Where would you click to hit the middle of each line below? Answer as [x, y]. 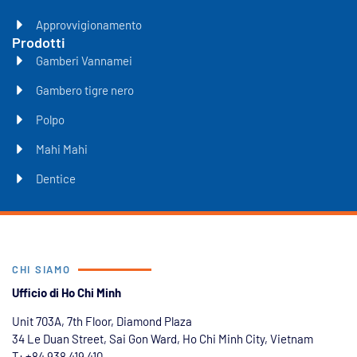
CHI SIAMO [41, 270]
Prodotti [39, 43]
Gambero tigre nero [85, 90]
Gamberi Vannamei [84, 61]
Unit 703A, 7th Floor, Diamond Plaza [102, 322]
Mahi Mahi [62, 149]
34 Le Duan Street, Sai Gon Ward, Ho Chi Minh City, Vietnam [163, 339]
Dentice [56, 179]
